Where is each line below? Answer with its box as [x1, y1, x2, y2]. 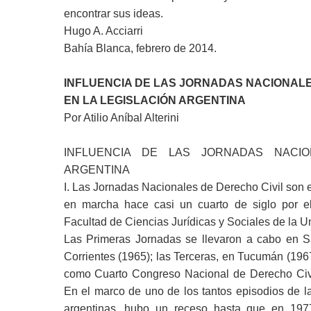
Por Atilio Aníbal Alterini [63, 112, 179, 124]
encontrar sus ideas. [63, 8, 163, 19]
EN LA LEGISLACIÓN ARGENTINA [63, 94, 246, 106]
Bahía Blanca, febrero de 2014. [63, 42, 217, 54]
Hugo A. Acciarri [63, 25, 143, 37]
